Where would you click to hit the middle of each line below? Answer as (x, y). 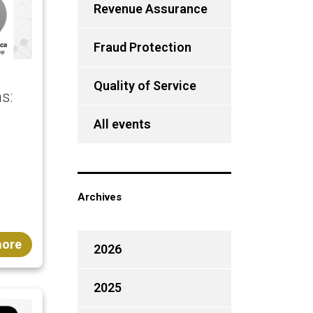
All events (122, 124)
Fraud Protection (142, 47)
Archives (99, 197)
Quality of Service (145, 86)
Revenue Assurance (150, 9)
